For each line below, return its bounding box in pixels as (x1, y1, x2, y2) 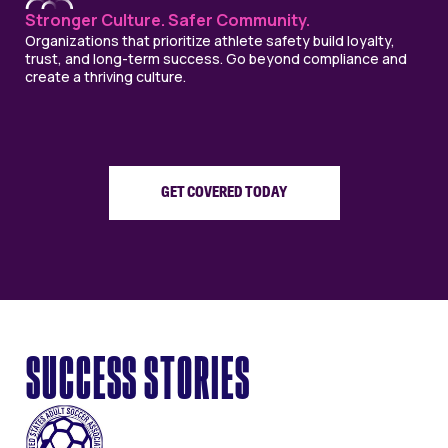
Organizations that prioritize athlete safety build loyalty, (25, 31, 395, 51)
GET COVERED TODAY (161, 185, 287, 201)
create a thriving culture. (25, 67, 186, 87)
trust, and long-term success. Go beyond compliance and (25, 49, 407, 69)
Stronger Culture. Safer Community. (25, 9, 310, 32)
